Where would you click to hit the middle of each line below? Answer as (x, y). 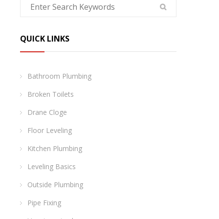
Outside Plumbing (55, 185)
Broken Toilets (51, 94)
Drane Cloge (47, 112)
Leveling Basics (52, 166)
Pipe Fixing (44, 203)
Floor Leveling (50, 130)
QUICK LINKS (45, 39)
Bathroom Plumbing (59, 76)
